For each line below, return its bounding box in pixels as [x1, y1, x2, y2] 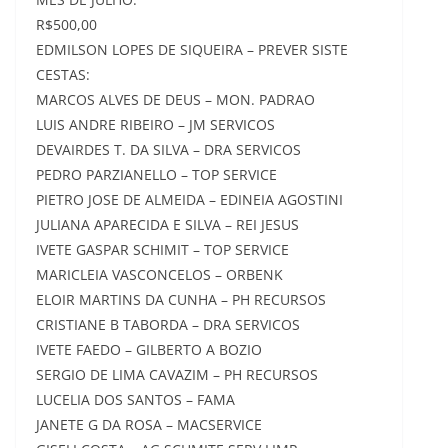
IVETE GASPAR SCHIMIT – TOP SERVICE [36, 240, 289, 259]
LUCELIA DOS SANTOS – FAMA [36, 390, 235, 409]
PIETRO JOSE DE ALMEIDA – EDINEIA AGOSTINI [36, 190, 343, 209]
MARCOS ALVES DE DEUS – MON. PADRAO [36, 90, 315, 109]
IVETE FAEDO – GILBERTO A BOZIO [36, 340, 262, 359]
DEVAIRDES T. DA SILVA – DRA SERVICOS [36, 140, 301, 159]
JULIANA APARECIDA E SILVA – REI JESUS [36, 215, 299, 234]
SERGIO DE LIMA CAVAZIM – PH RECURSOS [36, 365, 318, 384]
